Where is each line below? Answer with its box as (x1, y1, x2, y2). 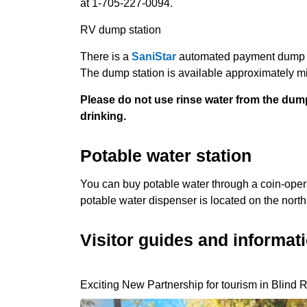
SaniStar (132, 51, 176, 62)
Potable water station (80, 146, 251, 165)
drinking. (80, 110, 126, 122)
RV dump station (80, 24, 161, 36)
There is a (80, 51, 132, 62)
